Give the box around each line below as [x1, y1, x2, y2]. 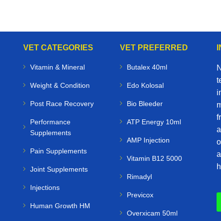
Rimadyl [126, 173, 152, 181]
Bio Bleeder [126, 100, 163, 108]
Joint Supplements [30, 165, 88, 174]
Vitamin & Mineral [30, 63, 85, 72]
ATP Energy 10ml [126, 118, 181, 126]
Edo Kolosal [126, 81, 164, 90]
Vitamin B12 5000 [126, 154, 182, 163]
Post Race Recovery [30, 100, 94, 108]
